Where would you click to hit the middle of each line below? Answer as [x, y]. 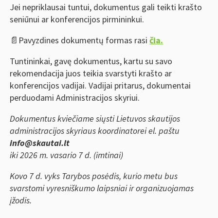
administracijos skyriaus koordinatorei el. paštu [95, 130]
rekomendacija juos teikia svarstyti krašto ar [91, 73]
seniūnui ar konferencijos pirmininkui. [77, 19]
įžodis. [21, 200]
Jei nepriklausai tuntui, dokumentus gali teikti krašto [106, 7]
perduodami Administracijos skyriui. [75, 97]
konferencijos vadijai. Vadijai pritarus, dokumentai [100, 85]
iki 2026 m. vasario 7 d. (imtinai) [66, 155]
